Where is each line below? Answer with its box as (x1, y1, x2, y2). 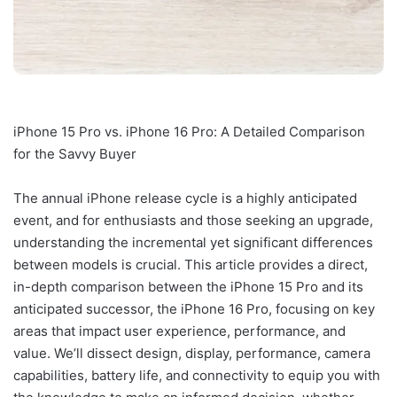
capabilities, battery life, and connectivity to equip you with (13, 367, 380, 385)
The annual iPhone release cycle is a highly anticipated (13, 190, 357, 207)
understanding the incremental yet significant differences (13, 234, 373, 252)
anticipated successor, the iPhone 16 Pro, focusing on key (13, 300, 375, 318)
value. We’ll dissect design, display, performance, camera (13, 345, 370, 362)
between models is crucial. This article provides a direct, (13, 256, 368, 274)
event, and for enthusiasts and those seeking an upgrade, (13, 212, 373, 230)
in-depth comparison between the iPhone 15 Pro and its (13, 278, 363, 296)
